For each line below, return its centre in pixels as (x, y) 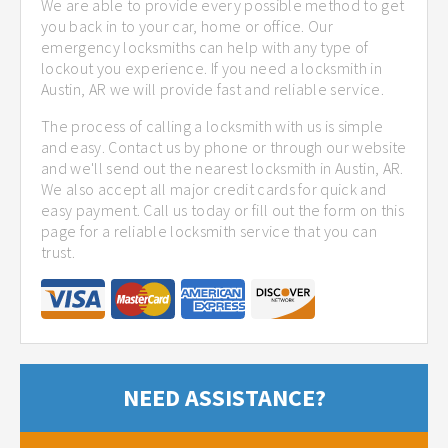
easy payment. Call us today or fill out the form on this (222, 209)
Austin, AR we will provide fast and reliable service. (212, 88)
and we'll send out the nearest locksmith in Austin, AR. (222, 167)
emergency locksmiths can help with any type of (205, 46)
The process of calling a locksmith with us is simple (212, 125)
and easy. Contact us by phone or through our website (224, 146)
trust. (58, 251)
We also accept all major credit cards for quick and (214, 188)
